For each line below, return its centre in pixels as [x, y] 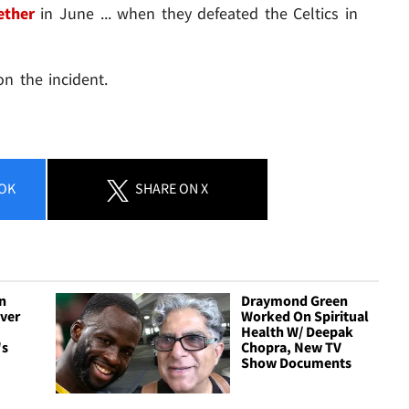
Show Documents [297, 363]
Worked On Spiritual [305, 316]
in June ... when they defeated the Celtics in [196, 14]
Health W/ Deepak [298, 332]
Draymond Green [295, 301]
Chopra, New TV [292, 347]
